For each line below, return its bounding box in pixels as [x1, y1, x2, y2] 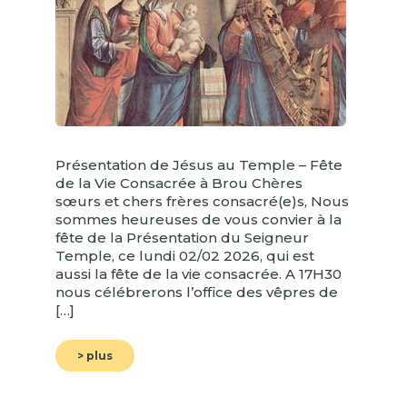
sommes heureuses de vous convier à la [55, 211, 342, 229]
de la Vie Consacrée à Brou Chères [55, 174, 303, 193]
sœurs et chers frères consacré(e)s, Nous [55, 193, 349, 211]
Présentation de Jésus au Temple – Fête [55, 156, 342, 174]
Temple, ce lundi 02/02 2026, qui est [55, 247, 314, 265]
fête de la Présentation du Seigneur [55, 229, 309, 247]
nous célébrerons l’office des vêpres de [55, 283, 338, 302]
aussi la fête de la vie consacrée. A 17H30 [55, 265, 342, 283]
